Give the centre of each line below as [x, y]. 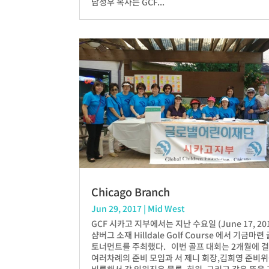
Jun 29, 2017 [116, 209]
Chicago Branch [131, 192]
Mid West [166, 209]
